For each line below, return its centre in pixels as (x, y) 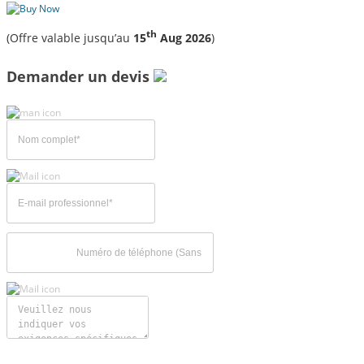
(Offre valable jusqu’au (70, 38)
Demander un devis (80, 77)
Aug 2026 (184, 38)
